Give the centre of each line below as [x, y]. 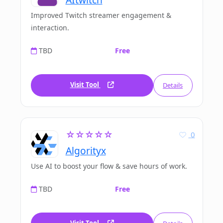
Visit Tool [85, 85]
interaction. [50, 28]
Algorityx [86, 151]
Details [173, 85]
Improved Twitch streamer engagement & [101, 15]
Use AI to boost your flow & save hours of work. [109, 166]
